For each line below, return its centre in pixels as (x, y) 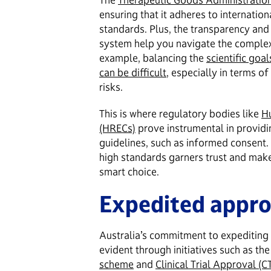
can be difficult (133, 72)
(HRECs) (117, 128)
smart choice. (129, 171)
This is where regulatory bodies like (180, 113)
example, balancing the (153, 58)
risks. (111, 87)
